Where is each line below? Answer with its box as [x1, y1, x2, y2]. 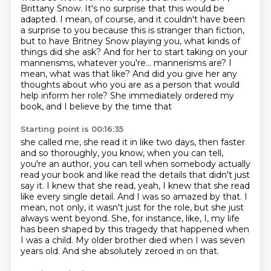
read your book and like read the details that [20, 169, 209, 180]
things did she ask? [20, 47, 103, 57]
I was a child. [20, 235, 76, 246]
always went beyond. [20, 213, 111, 224]
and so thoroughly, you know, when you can [20, 148, 209, 158]
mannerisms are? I [153, 57, 232, 68]
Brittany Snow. [20, 3, 85, 14]
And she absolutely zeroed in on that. [62, 246, 219, 256]
